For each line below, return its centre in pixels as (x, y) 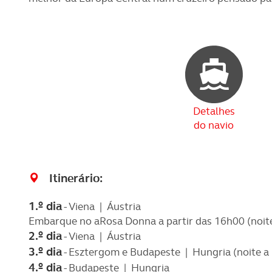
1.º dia (45, 206)
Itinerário (74, 178)
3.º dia (45, 252)
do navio (214, 125)
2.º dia (45, 236)
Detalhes (214, 111)
